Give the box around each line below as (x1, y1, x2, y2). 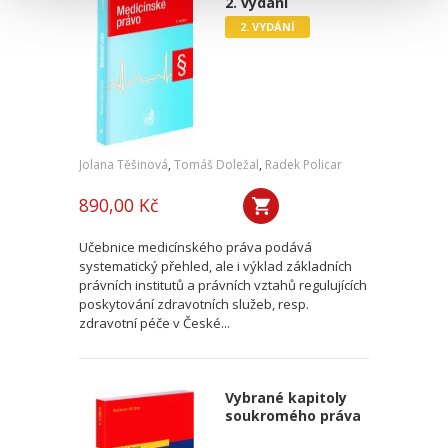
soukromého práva (224, 406, 361, 425)
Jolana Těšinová (79, 156, 168, 173)
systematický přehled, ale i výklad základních (79, 257, 352, 275)
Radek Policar (265, 156, 342, 173)
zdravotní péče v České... (79, 314, 230, 332)
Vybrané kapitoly (224, 388, 347, 407)
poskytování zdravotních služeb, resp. (79, 295, 309, 313)
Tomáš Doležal (174, 156, 259, 173)
